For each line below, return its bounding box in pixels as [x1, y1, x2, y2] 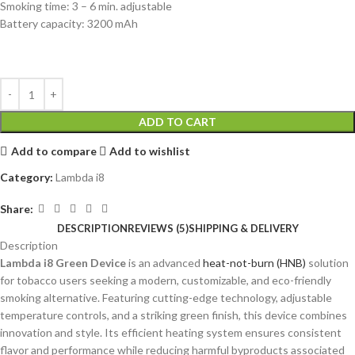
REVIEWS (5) [127, 222, 189, 235]
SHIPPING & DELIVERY [188, 222, 299, 235]
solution [306, 256, 349, 270]
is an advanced [126, 256, 203, 270]
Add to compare [10, 143, 97, 158]
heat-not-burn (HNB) [203, 256, 306, 270]
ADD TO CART [139, 115, 216, 129]
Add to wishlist [109, 143, 191, 158]
